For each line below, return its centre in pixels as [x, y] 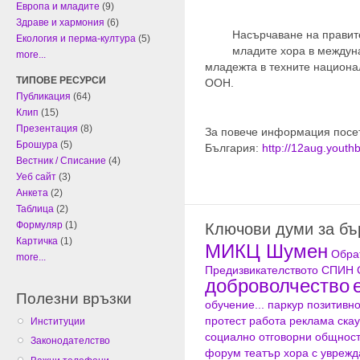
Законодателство [70, 341]
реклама [312, 320]
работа [268, 320]
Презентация [47, 129]
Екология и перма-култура [76, 39]
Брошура [37, 145]
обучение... [235, 304]
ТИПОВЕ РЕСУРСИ [61, 81]
